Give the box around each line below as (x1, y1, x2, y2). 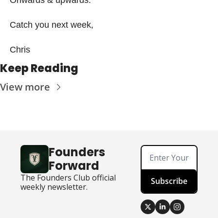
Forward (49, 157, 99, 174)
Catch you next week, (10, 19, 93, 30)
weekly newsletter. (20, 181, 88, 192)
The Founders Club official (20, 172, 116, 183)
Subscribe (151, 175, 188, 186)
